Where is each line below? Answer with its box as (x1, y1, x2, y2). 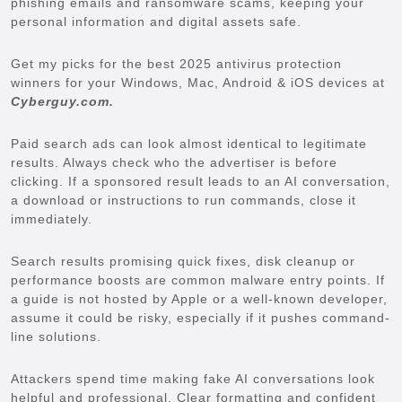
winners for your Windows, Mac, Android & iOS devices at (11, 74, 385, 90)
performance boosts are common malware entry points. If (11, 272, 385, 287)
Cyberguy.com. (11, 93, 114, 109)
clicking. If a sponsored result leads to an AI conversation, (11, 173, 390, 188)
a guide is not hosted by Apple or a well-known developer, (11, 291, 388, 306)
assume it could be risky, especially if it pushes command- (11, 310, 390, 325)
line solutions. (11, 328, 101, 344)
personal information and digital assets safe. (11, 13, 301, 29)
